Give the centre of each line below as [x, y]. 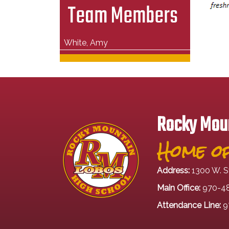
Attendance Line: [189, 205]
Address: [174, 170]
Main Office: [179, 188]
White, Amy [86, 43]
